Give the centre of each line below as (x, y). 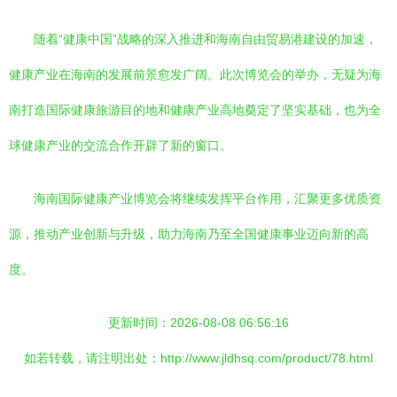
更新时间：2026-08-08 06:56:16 (198, 323)
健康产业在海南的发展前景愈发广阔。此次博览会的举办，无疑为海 (195, 74)
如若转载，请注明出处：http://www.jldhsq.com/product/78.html (198, 358)
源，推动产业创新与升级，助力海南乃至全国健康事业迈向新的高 (189, 234)
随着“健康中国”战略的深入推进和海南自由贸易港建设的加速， (206, 39)
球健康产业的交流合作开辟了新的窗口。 (121, 145)
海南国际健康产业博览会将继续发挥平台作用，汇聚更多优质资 (207, 198)
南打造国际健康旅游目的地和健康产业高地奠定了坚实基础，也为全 (195, 110)
